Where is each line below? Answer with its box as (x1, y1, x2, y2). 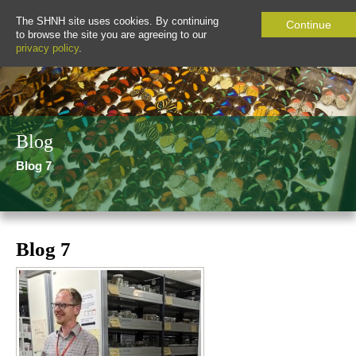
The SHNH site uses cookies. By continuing (16, 15, 219, 27)
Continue (286, 18, 331, 31)
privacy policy (16, 42, 79, 54)
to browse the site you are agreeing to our (16, 29, 207, 41)
